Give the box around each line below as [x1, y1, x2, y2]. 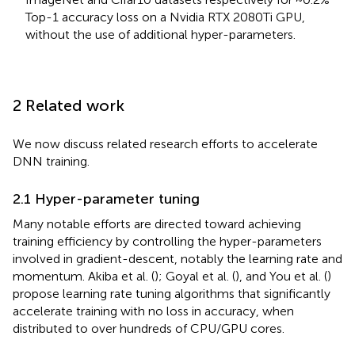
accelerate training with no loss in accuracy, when [13, 303, 294, 319]
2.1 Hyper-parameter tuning [13, 190, 200, 208]
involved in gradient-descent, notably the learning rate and [13, 251, 342, 267]
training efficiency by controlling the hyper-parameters [13, 234, 322, 250]
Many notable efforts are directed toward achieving [13, 216, 301, 232]
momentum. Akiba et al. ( [13, 269, 155, 284]
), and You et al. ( [235, 269, 327, 284]
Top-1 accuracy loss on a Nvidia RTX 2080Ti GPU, [25, 10, 305, 25]
